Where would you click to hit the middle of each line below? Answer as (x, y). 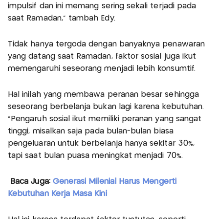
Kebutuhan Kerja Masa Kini (57, 194)
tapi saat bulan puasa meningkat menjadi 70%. (95, 156)
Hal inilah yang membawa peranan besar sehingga (103, 95)
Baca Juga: (29, 182)
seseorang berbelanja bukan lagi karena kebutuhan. (106, 107)
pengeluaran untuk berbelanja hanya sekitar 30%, (101, 144)
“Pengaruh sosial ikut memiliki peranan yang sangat (105, 119)
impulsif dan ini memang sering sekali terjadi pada (102, 6)
